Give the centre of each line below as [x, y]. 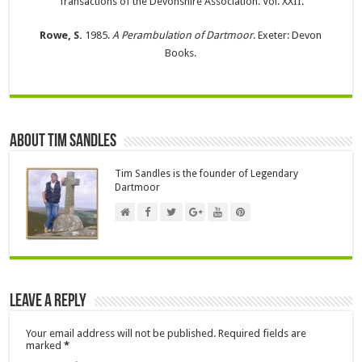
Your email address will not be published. [121, 334]
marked [45, 346]
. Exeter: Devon [288, 36]
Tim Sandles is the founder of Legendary [207, 174]
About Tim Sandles [63, 142]
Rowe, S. [61, 36]
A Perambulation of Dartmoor [183, 36]
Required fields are [263, 334]
